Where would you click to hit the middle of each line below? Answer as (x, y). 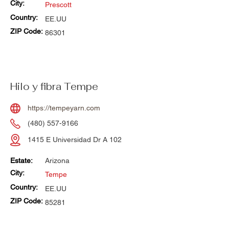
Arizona (57, 161)
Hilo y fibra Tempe (54, 87)
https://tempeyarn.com (64, 108)
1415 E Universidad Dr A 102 (75, 140)
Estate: (21, 161)
